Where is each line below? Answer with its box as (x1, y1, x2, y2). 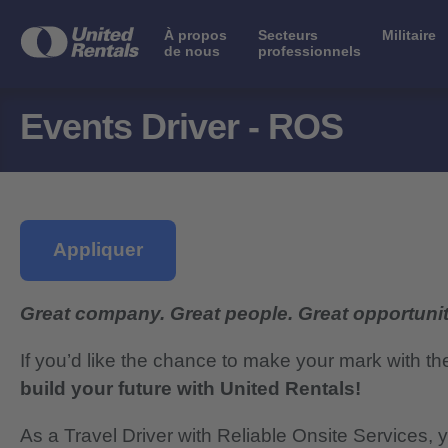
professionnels (258, 42, 362, 59)
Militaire (382, 26, 437, 43)
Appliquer (53, 239, 143, 261)
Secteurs (258, 26, 319, 43)
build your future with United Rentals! (20, 378, 361, 400)
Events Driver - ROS (20, 106, 343, 148)
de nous (164, 42, 220, 59)
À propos (164, 26, 227, 43)
